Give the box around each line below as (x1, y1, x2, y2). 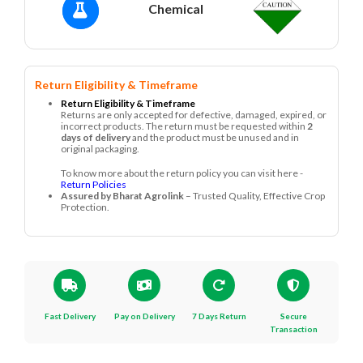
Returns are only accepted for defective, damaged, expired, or (61, 109, 327, 121)
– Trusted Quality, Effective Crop (184, 190, 325, 202)
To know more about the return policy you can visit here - (61, 167, 303, 179)
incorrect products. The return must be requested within (61, 120, 307, 132)
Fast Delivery (44, 311, 96, 321)
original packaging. (61, 143, 139, 155)
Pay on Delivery (113, 311, 175, 321)
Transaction (269, 324, 318, 334)
